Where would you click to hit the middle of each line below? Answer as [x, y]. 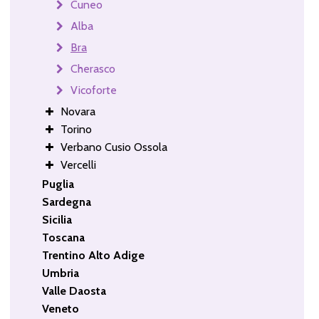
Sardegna [66, 202]
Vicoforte [93, 90]
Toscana [63, 237]
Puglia [58, 184]
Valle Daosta [74, 291]
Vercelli [78, 164]
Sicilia [57, 219]
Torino [76, 129]
